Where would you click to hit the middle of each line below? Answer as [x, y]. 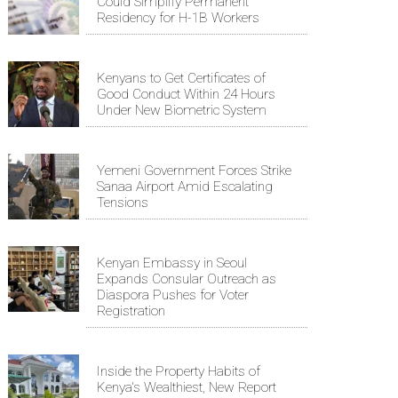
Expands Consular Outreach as [187, 279]
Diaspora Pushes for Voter [173, 295]
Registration [131, 311]
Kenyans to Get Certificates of [181, 79]
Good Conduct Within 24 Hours [186, 95]
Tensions [123, 203]
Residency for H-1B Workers [178, 18]
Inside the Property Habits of [179, 372]
